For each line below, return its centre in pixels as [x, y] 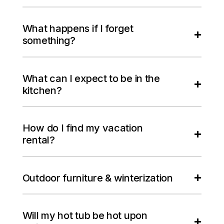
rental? [38, 140]
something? [49, 41]
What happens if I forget [78, 29]
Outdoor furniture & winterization [97, 178]
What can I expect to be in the [91, 78]
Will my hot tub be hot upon [85, 216]
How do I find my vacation [82, 128]
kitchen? [42, 90]
